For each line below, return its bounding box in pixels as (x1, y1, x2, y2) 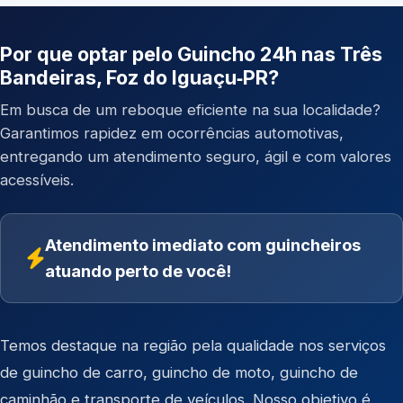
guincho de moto (152, 363, 271, 381)
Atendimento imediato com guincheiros (45, 235, 361, 255)
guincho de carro (22, 363, 143, 381)
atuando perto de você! (45, 261, 231, 281)
